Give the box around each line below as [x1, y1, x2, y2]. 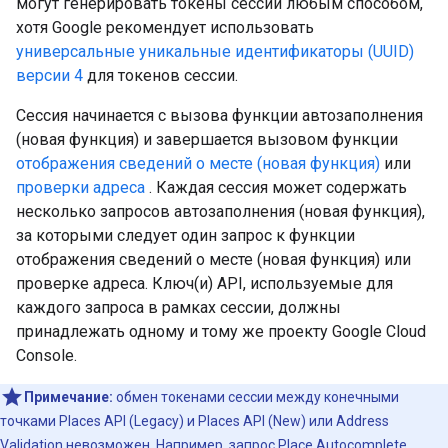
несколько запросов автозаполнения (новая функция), [16, 202, 425, 221]
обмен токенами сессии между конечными [113, 389, 399, 405]
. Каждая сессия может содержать [145, 178, 407, 197]
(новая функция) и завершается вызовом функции [16, 130, 398, 149]
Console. [16, 346, 77, 365]
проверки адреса [16, 178, 145, 197]
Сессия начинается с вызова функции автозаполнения [16, 106, 423, 125]
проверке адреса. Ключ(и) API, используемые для [16, 274, 393, 293]
